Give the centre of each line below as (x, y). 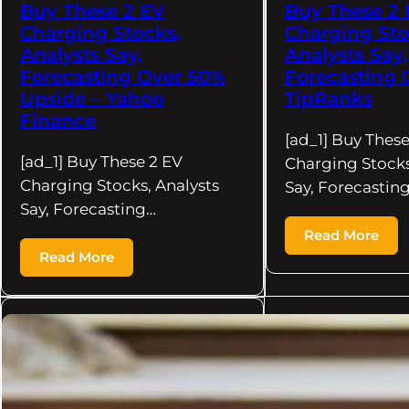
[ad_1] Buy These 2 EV (101, 161)
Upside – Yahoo (92, 98)
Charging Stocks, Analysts (120, 185)
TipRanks (328, 98)
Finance (58, 120)
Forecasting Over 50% (123, 76)
